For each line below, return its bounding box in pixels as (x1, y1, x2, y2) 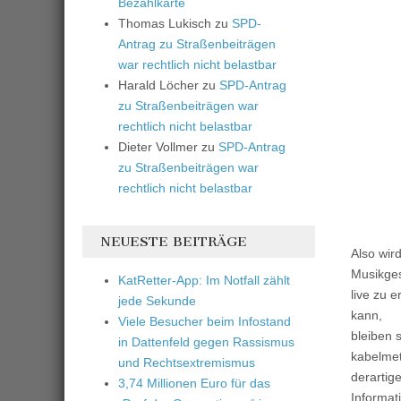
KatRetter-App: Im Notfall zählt (118, 273, 290, 288)
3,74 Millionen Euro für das (118, 376, 270, 391)
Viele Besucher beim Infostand (118, 314, 291, 329)
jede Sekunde (118, 294, 196, 309)
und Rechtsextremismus (118, 355, 255, 371)
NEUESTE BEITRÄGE (100, 234, 247, 251)
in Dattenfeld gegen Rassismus (118, 335, 294, 350)
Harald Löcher (118, 78, 199, 93)
